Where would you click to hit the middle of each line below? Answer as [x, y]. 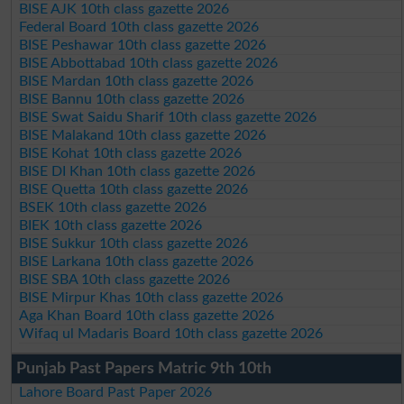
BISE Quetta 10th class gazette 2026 [134, 189]
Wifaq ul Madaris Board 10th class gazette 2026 [171, 333]
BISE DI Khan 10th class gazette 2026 [138, 171]
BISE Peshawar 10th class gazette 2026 [143, 45]
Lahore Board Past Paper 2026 [116, 392]
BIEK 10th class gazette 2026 [111, 225]
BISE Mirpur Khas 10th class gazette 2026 [151, 297]
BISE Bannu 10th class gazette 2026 [132, 99]
